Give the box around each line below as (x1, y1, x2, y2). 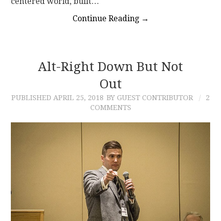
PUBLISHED (11, 93, 53, 102)
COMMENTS (90, 103, 131, 111)
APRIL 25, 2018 (53, 93, 104, 102)
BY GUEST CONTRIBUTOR (107, 93, 193, 102)
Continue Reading (72, 13, 141, 23)
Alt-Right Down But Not (38, 59, 183, 74)
